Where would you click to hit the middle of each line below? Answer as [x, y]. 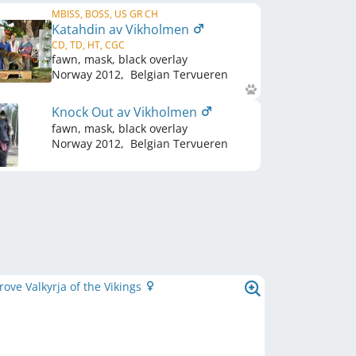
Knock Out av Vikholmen [126, 112]
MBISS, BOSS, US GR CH [105, 14]
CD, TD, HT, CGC [88, 45]
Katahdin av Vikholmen [122, 29]
